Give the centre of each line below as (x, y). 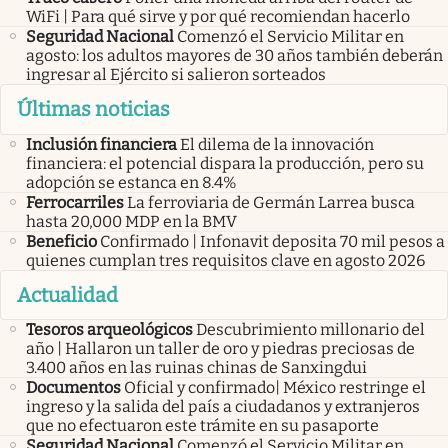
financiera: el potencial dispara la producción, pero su (225, 163)
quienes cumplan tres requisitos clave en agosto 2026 (225, 260)
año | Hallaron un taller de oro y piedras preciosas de (220, 349)
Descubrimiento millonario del (310, 330)
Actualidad (67, 294)
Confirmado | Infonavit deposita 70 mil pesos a (272, 241)
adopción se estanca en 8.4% (131, 182)
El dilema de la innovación (277, 144)
